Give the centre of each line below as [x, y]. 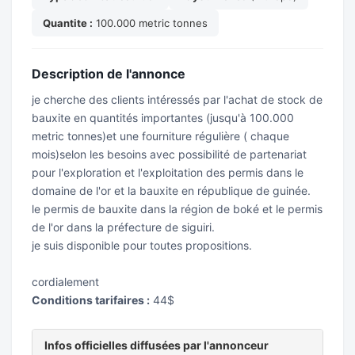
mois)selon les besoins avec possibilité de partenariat [169, 154]
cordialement [65, 282]
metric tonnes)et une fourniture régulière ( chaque [160, 136]
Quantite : [68, 23]
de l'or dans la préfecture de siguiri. [123, 227]
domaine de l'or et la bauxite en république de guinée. [171, 191]
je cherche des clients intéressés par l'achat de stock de [177, 99]
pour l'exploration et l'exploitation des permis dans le [168, 172]
